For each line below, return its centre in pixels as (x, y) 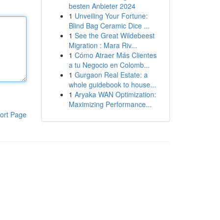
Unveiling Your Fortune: (111, 16)
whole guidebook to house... (112, 84)
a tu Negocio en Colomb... (109, 65)
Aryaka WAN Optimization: (115, 94)
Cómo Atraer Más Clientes (115, 55)
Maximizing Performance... (110, 104)
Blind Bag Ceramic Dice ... (109, 26)
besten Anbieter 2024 (102, 6)
